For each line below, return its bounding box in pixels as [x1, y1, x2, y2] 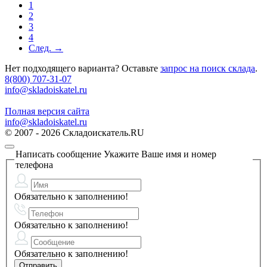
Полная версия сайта [5, 105, 89, 116]
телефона [15, 159, 53, 170]
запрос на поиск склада [160, 63, 255, 73]
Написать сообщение [15, 148, 101, 159]
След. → [29, 42, 63, 53]
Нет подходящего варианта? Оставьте [5, 63, 160, 73]
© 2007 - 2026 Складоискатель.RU [5, 127, 144, 138]
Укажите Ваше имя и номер [101, 148, 216, 159]
